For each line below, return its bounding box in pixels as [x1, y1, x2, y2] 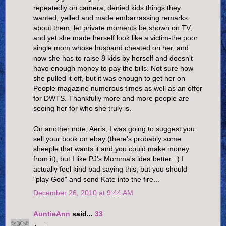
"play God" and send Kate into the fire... [33, 175, 159, 184]
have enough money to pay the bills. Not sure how [33, 64, 193, 73]
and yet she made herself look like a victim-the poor [33, 34, 198, 42]
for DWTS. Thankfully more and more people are [33, 94, 189, 103]
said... [70, 210, 95, 218]
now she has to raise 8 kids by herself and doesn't [33, 54, 193, 63]
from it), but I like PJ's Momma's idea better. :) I [33, 155, 184, 163]
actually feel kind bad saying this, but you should [33, 165, 187, 174]
